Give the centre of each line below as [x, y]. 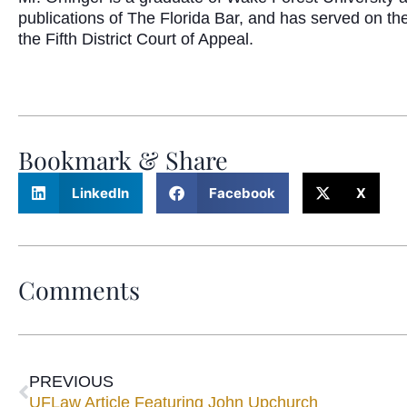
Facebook [242, 193]
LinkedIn [100, 193]
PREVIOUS [71, 381]
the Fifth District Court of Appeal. [136, 39]
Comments [79, 289]
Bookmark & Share [123, 159]
